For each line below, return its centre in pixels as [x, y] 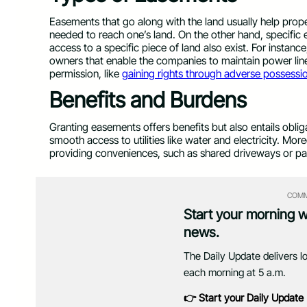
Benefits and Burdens [148, 100]
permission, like [86, 73]
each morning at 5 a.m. [234, 272]
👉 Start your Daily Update [243, 297]
